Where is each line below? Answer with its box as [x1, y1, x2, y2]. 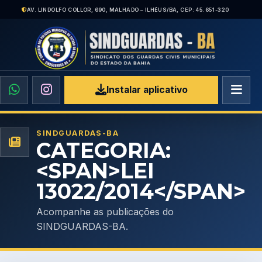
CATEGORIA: [36, 137, 171, 163]
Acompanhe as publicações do [36, 206, 174, 218]
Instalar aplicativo [106, 84, 188, 96]
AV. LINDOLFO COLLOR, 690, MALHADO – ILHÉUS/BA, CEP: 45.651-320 [26, 6, 229, 13]
